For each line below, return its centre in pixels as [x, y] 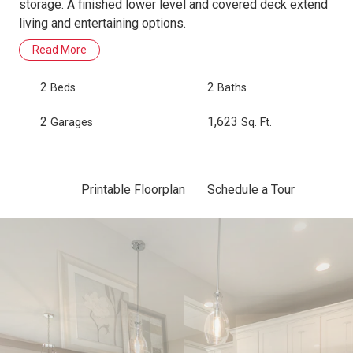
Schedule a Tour [249, 189]
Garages [72, 122]
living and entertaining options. [102, 23]
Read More [59, 49]
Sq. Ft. [257, 122]
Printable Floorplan [131, 189]
